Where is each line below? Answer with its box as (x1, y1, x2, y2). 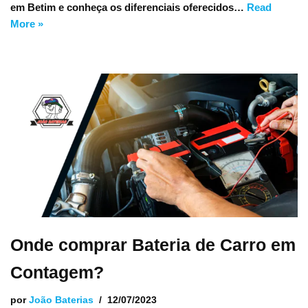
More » (10, 18, 43, 30)
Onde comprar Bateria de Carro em (10, 235, 296, 254)
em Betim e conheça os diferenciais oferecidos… (10, 1, 247, 13)
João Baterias (29, 295, 93, 305)
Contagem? (10, 263, 104, 282)
